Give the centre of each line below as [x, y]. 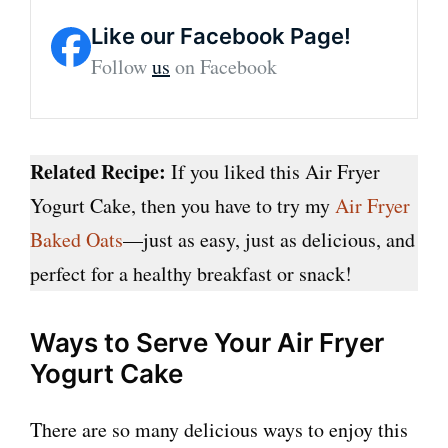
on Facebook [223, 66]
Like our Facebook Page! [221, 35]
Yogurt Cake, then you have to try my [182, 205]
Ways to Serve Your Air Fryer [207, 342]
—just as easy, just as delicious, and [269, 239]
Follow [121, 66]
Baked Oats [76, 239]
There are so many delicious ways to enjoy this [219, 429]
